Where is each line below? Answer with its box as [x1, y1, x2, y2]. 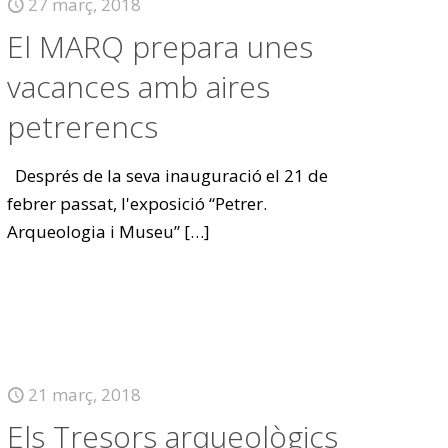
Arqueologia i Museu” [7, 220, 181, 243]
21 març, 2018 [28, 383, 142, 406]
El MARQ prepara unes [7, 26, 314, 67]
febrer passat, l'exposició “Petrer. [7, 192, 268, 215]
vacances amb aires [7, 66, 271, 107]
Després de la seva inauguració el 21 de [7, 164, 329, 187]
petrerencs [7, 106, 159, 147]
